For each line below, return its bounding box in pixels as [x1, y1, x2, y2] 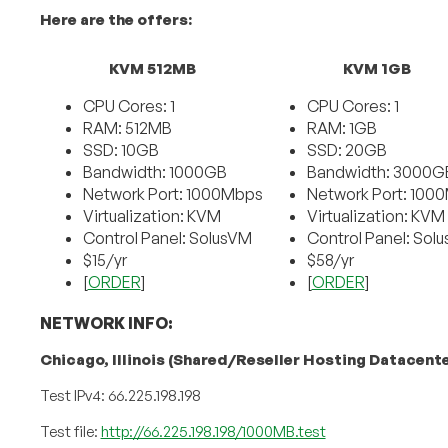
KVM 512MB [109, 59, 197, 79]
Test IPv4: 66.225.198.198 [39, 386, 201, 406]
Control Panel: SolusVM [82, 228, 252, 249]
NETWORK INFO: [39, 313, 173, 334]
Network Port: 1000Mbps [82, 184, 263, 205]
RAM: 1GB [306, 118, 377, 139]
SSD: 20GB [306, 140, 387, 161]
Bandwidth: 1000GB [82, 162, 227, 183]
